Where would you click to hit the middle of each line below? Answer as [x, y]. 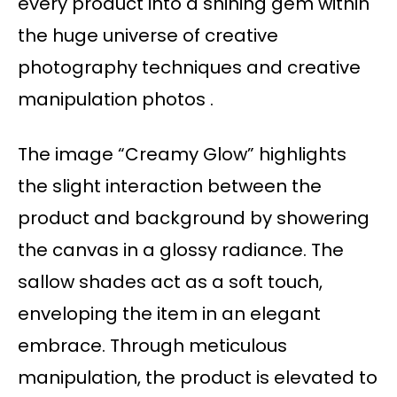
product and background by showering [194, 218]
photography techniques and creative [189, 68]
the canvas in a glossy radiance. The [181, 250]
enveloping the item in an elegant [169, 314]
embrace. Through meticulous [152, 346]
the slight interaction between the [170, 187]
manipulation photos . [116, 100]
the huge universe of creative [148, 36]
